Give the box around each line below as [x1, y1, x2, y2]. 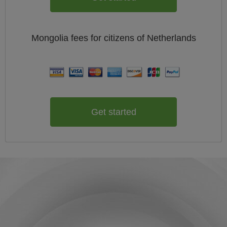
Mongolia [31, 33, 71, 43]
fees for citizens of [70, 33, 147, 43]
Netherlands [146, 33, 196, 43]
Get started [91, 106, 136, 117]
